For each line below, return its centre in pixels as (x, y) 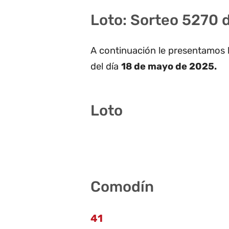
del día (106, 67)
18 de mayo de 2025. (169, 67)
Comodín (122, 187)
